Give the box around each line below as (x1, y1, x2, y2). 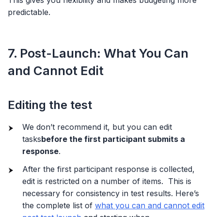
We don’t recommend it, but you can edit (22, 122, 172, 132)
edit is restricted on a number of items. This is (22, 176, 191, 186)
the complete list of (22, 201, 95, 211)
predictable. (8, 7, 50, 17)
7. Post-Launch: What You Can (8, 46, 188, 61)
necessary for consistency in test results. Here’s (22, 188, 199, 199)
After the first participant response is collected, (22, 164, 195, 174)
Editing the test (8, 98, 92, 112)
